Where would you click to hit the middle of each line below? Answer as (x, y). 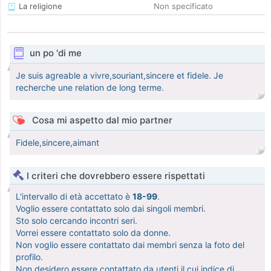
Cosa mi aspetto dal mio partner (101, 120)
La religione (39, 6)
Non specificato (183, 6)
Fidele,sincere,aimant (57, 143)
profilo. (29, 257)
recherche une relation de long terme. (90, 88)
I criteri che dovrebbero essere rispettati (116, 176)
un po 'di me (55, 53)
